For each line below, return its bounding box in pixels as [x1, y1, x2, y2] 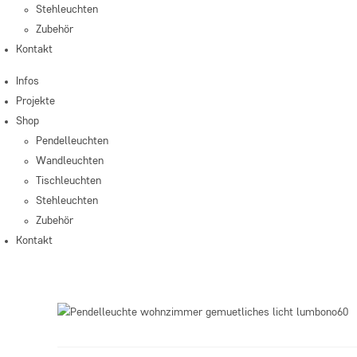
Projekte [16, 96, 55, 107]
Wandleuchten [36, 155, 104, 167]
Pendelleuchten [36, 135, 108, 147]
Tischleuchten [36, 175, 101, 186]
